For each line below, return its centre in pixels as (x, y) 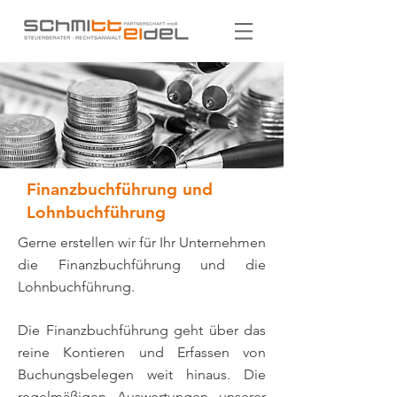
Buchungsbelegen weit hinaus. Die (142, 374)
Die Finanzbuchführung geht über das (142, 330)
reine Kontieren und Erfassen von (142, 352)
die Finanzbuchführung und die (142, 265)
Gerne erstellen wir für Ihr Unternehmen (142, 242)
